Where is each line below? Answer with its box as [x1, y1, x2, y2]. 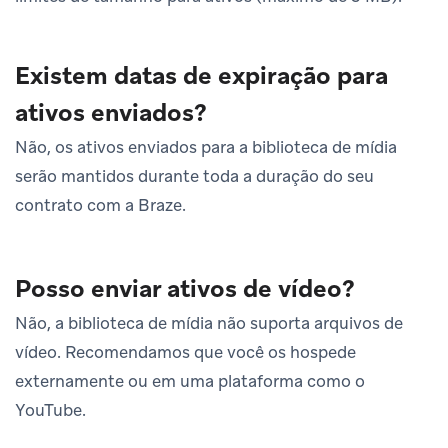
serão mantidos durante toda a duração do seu [15, 164, 374, 187]
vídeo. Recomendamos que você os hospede [15, 340, 356, 363]
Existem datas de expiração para [15, 59, 388, 91]
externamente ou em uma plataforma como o [15, 369, 365, 392]
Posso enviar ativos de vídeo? [15, 272, 355, 304]
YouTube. [15, 398, 86, 421]
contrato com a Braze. [15, 193, 186, 216]
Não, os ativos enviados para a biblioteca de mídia [15, 135, 397, 158]
